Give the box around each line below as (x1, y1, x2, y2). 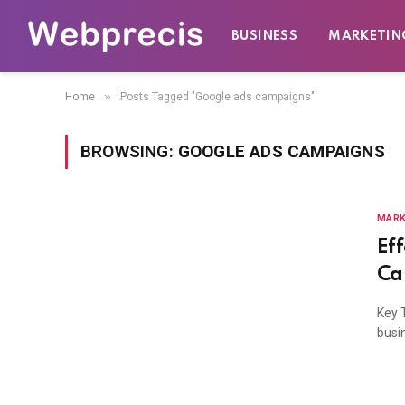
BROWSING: (80, 141, 178, 162)
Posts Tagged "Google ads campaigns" (120, 90, 315, 103)
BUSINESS (231, 30, 298, 42)
